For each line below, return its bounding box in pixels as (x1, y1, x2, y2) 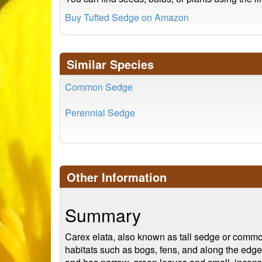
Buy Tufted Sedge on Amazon (65, 11, 189, 24)
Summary (65, 202, 141, 227)
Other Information (67, 168, 167, 185)
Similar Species (67, 56, 154, 73)
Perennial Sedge (65, 106, 135, 119)
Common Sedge (65, 80, 133, 94)
